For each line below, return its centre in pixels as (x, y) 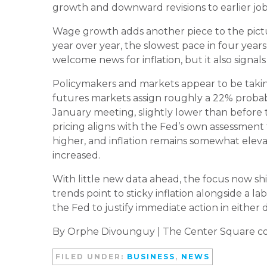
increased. (76, 155)
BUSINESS (151, 256)
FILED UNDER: (91, 256)
